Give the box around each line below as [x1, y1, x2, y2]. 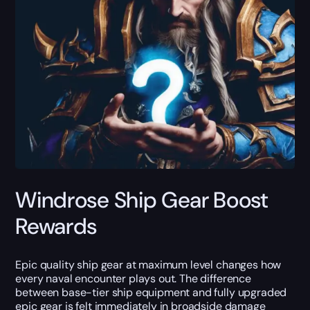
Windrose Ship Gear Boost [15, 185, 268, 215]
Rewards [15, 212, 98, 241]
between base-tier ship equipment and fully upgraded [15, 284, 287, 300]
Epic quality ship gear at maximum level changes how [15, 257, 282, 272]
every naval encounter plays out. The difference [15, 271, 251, 286]
